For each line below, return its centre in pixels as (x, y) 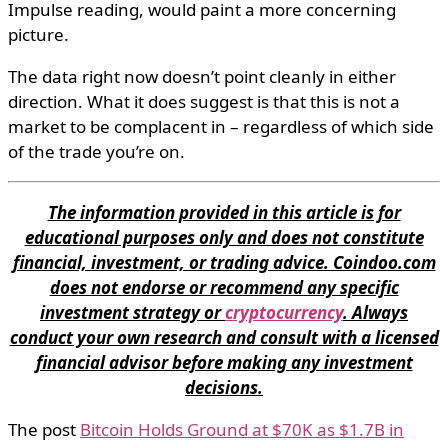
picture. (38, 35)
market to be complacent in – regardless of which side (221, 127)
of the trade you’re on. (96, 152)
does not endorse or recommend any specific (224, 288)
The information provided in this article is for (224, 213)
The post (44, 430)
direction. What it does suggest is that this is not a (204, 102)
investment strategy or (132, 313)
